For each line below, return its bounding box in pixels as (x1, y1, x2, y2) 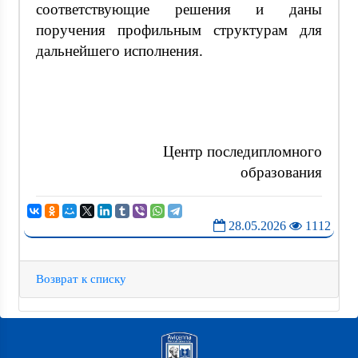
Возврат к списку (36, 272, 126, 285)
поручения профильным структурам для (36, 21, 322, 38)
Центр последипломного (87, 142, 322, 160)
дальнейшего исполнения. (36, 42, 203, 59)
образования (241, 163, 322, 181)
